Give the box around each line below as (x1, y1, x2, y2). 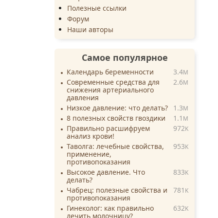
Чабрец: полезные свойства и (67, 185, 167, 195)
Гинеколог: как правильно (67, 203, 154, 213)
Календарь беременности (67, 67, 154, 77)
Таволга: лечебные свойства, (67, 142, 164, 151)
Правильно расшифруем (67, 124, 150, 133)
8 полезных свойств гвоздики (67, 113, 165, 123)
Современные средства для (67, 77, 160, 87)
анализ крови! (67, 131, 114, 141)
